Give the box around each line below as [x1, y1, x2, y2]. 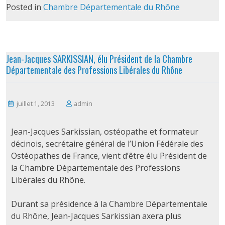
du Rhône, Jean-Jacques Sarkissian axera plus [11, 210, 181, 221]
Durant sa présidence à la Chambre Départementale [11, 198, 207, 209]
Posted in [6, 2, 43, 13]
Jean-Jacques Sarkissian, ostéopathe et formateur [11, 126, 198, 137]
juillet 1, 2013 [17, 99, 55, 108]
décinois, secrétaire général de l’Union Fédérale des [11, 138, 203, 149]
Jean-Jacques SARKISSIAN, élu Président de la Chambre [6, 52, 192, 65]
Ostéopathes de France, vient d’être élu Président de [11, 150, 207, 161]
